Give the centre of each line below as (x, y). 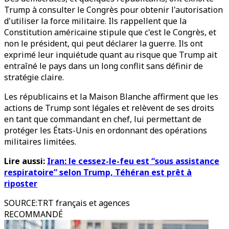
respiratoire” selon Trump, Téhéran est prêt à (98, 172)
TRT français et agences (84, 203)
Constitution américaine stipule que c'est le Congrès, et (110, 32)
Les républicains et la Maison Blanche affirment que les (111, 97)
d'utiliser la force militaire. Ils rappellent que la (95, 21)
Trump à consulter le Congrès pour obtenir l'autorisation (113, 10)
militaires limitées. (40, 142)
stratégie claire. (34, 77)
